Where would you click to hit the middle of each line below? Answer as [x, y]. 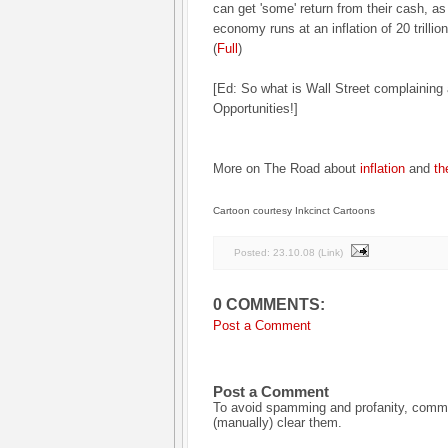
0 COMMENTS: [269, 304]
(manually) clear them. [277, 422]
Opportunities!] [255, 108]
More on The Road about [286, 168]
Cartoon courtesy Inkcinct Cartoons [294, 210]
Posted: [253, 252]
